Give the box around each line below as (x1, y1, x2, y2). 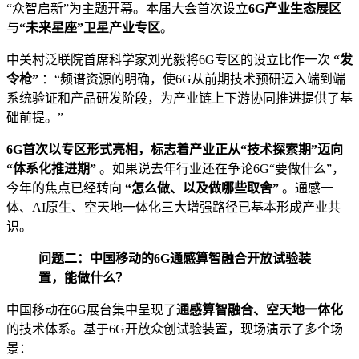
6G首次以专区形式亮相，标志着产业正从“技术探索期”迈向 (6, 142, 343, 156)
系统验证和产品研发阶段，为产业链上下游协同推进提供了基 (6, 91, 353, 105)
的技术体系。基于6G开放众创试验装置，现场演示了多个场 (6, 321, 343, 336)
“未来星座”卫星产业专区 (19, 20, 160, 34)
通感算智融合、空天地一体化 (176, 302, 343, 317)
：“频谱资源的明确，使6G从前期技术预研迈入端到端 (38, 71, 345, 86)
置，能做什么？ (38, 270, 128, 284)
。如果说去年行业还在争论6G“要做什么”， (96, 161, 345, 175)
